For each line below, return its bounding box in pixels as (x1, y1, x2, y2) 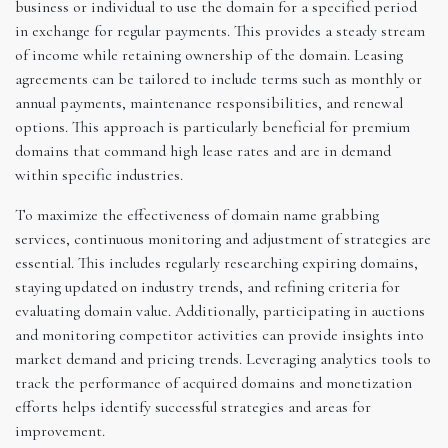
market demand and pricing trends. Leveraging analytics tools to (15, 348, 431, 369)
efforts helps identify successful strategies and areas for (15, 396, 371, 417)
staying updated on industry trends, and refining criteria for (15, 276, 400, 297)
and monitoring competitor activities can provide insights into (15, 324, 424, 345)
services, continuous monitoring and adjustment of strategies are (15, 228, 431, 249)
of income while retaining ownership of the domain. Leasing (15, 44, 403, 65)
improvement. (15, 420, 105, 441)
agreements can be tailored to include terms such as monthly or (15, 68, 422, 89)
